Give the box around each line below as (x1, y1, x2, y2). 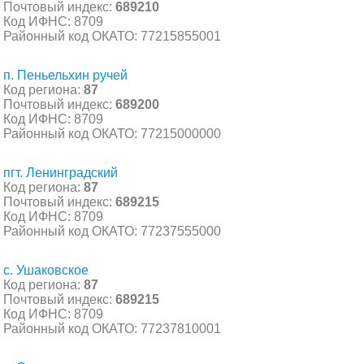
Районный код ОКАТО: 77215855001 (3, 28, 221, 43)
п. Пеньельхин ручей (3, 67, 128, 82)
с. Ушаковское (3, 262, 89, 277)
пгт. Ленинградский (3, 165, 118, 180)
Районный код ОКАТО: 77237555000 (3, 223, 221, 238)
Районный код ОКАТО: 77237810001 (3, 321, 221, 336)
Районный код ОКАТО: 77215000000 (3, 126, 221, 141)
